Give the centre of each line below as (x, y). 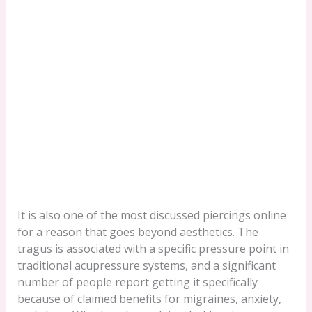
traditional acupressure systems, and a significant (146, 266)
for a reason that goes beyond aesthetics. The (138, 232)
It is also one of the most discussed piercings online (151, 216)
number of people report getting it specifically (137, 282)
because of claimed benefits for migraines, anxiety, (149, 299)
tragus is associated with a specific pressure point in (153, 249)
